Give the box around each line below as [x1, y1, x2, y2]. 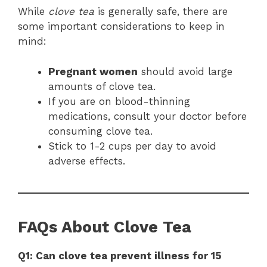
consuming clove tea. [48, 125, 153, 137]
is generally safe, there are [94, 5, 228, 18]
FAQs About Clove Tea [18, 217, 191, 237]
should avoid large [138, 65, 232, 77]
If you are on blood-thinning [48, 95, 190, 107]
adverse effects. [48, 154, 125, 167]
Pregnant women [48, 65, 138, 77]
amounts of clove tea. [48, 80, 156, 92]
